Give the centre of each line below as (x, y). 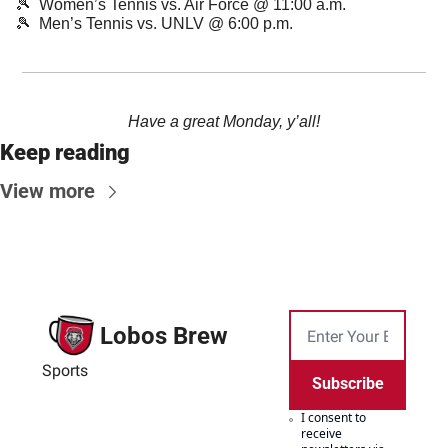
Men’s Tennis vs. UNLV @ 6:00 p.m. (162, 24)
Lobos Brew (164, 335)
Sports (65, 370)
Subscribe (347, 384)
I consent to (334, 418)
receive (322, 434)
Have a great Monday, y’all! (224, 122)
